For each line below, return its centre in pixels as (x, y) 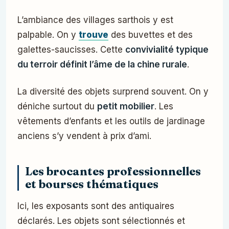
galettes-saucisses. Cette (71, 50)
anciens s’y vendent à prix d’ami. (84, 136)
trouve (94, 35)
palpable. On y (48, 35)
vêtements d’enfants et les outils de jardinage (111, 121)
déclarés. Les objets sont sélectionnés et (101, 221)
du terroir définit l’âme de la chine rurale (102, 65)
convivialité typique (167, 50)
